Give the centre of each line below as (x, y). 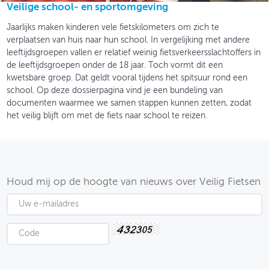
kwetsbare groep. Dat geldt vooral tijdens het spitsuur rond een (127, 78)
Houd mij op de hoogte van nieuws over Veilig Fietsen (134, 182)
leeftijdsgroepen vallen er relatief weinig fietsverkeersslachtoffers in (134, 53)
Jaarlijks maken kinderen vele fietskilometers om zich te (113, 27)
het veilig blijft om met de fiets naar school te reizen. (107, 116)
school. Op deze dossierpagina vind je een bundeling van (115, 90)
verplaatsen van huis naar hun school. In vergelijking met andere (128, 40)
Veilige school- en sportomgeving (88, 7)
